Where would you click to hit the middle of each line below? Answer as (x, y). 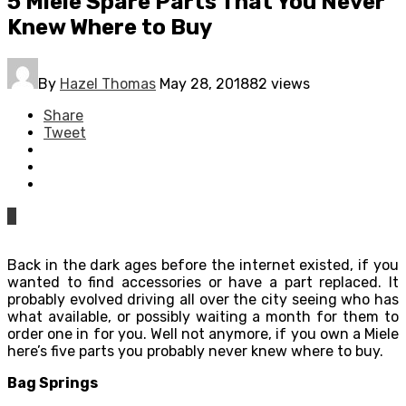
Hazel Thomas (108, 83)
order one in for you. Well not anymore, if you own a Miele (203, 333)
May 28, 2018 (204, 83)
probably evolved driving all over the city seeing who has (203, 299)
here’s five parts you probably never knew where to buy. (195, 351)
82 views (280, 83)
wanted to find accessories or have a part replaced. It (203, 282)
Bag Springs (53, 382)
